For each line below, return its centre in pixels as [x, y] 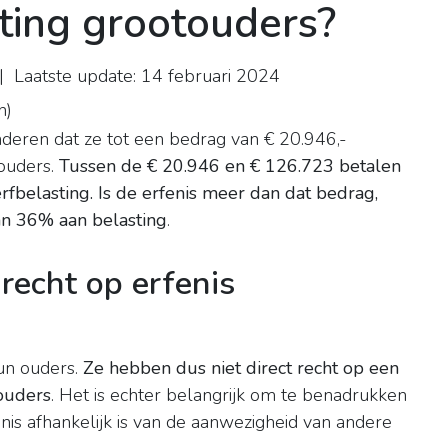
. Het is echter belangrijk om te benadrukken [229, 395]
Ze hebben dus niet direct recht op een [241, 368]
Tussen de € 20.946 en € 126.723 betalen [230, 166]
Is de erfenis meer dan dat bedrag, [238, 193]
